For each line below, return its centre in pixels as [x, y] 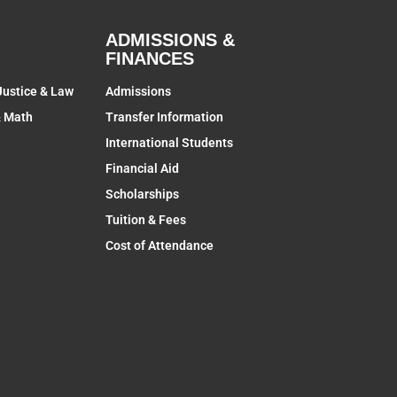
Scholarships [142, 194]
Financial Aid [142, 168]
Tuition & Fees [145, 219]
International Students [169, 142]
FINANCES [149, 59]
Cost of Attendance [159, 245]
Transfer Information [164, 117]
